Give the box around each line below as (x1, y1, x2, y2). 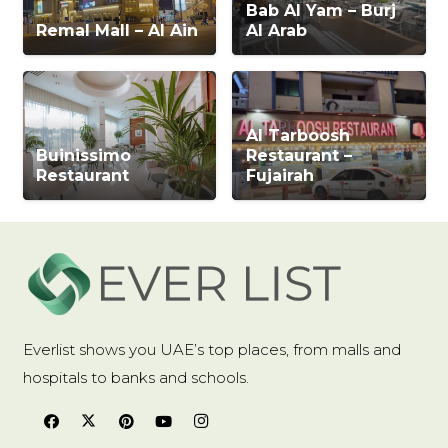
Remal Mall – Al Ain (36, 21, 199, 41)
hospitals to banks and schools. (22, 368, 249, 388)
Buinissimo (36, 146, 132, 166)
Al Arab (245, 21, 307, 41)
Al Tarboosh (245, 126, 350, 146)
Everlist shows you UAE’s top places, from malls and (22, 340, 401, 360)
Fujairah (245, 166, 314, 186)
